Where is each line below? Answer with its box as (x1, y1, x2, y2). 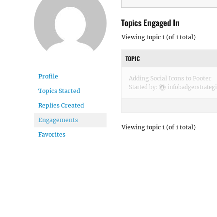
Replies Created (38, 102, 84, 109)
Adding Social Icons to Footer (129, 74, 212, 82)
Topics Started (38, 87, 80, 94)
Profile (38, 73, 58, 80)
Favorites (38, 131, 65, 138)
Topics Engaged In (121, 16, 180, 29)
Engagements (38, 116, 78, 124)
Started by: (129, 83, 159, 91)
